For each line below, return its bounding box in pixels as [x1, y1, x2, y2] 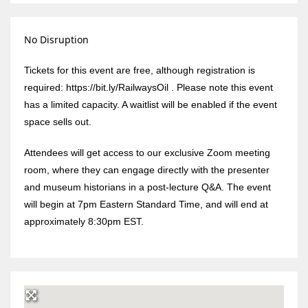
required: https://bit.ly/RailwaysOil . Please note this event [24, 81, 273, 93]
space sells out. [24, 115, 91, 127]
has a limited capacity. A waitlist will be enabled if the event [24, 98, 277, 110]
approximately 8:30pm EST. [24, 215, 144, 227]
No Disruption [24, 32, 89, 46]
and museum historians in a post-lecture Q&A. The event [24, 181, 271, 192]
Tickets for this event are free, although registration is [24, 64, 256, 76]
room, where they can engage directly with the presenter [24, 164, 269, 175]
